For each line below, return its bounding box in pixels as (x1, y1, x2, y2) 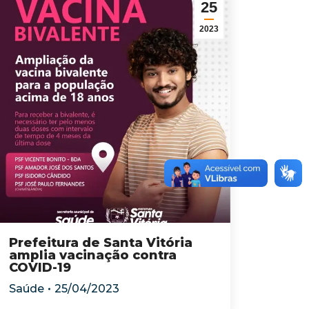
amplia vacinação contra (9, 248, 177, 263)
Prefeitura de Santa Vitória (9, 235, 192, 250)
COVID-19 (9, 260, 71, 275)
